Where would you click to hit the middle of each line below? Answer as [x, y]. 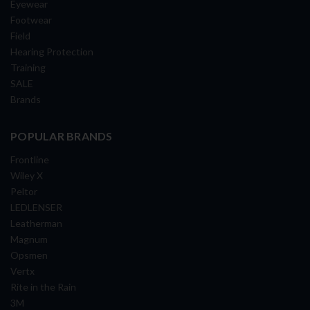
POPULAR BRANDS [62, 136]
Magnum [29, 239]
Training [28, 67]
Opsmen [29, 255]
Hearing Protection [52, 52]
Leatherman [36, 223]
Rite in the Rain [43, 287]
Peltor [24, 191]
